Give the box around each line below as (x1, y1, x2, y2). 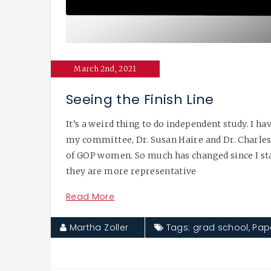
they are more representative (66, 165, 197, 177)
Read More (66, 190, 115, 203)
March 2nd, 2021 (74, 64, 137, 73)
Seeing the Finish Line (66, 90, 214, 109)
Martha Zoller (67, 221, 129, 233)
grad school (192, 221, 249, 233)
